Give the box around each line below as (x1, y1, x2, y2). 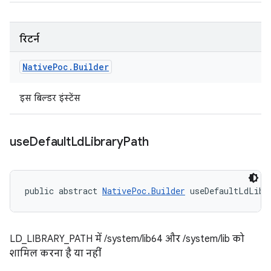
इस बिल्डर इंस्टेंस (19, 93, 80, 103)
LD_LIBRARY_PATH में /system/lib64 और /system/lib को (10, 233, 244, 245)
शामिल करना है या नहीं (10, 247, 101, 260)
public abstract (25, 185, 102, 197)
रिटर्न (19, 33, 39, 45)
